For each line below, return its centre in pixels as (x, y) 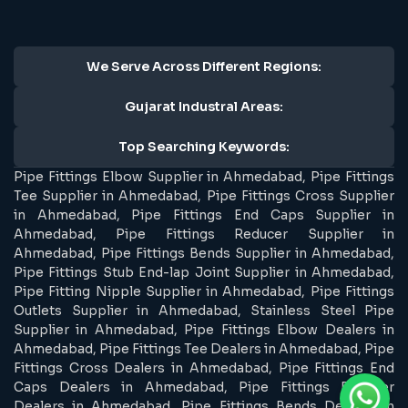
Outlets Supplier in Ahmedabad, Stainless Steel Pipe (204, 310)
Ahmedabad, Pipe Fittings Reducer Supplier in (204, 234)
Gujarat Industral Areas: (204, 106)
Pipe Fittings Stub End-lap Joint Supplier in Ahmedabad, (204, 272)
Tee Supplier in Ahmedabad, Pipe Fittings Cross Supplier (204, 195)
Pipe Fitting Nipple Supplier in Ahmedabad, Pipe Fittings (204, 291)
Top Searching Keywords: (204, 146)
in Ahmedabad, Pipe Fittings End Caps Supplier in (204, 214)
